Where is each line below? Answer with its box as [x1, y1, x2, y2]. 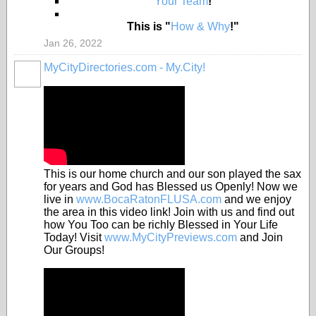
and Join [237, 231, 283, 243]
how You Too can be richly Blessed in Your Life [44, 219, 278, 231]
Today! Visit [44, 231, 104, 243]
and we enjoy [221, 193, 291, 205]
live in [44, 193, 76, 205]
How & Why [170, 20, 230, 32]
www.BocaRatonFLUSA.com [76, 193, 221, 205]
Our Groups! [44, 244, 104, 256]
